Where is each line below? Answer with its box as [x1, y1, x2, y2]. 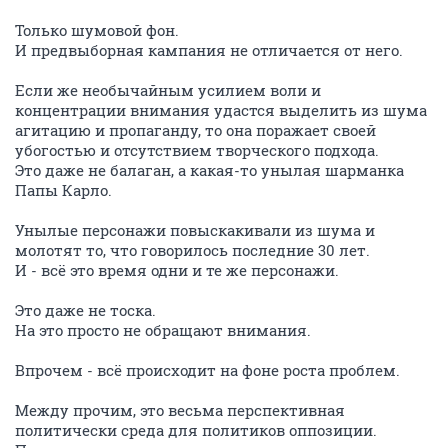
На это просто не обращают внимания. [15, 320, 311, 340]
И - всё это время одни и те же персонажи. [15, 260, 339, 280]
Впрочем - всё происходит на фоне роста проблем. [15, 360, 400, 380]
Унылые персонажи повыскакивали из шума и [15, 220, 375, 240]
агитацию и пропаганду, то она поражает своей [15, 120, 376, 140]
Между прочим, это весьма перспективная [15, 400, 345, 420]
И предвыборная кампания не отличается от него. [15, 40, 403, 60]
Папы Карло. [15, 180, 112, 200]
